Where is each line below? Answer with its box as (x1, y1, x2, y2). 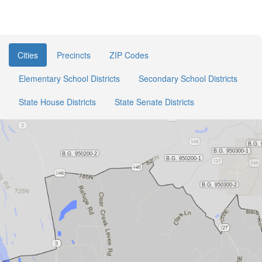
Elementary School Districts (19, 73, 120, 84)
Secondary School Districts (139, 73, 237, 84)
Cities (18, 49, 38, 61)
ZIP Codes (109, 49, 149, 61)
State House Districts (19, 96, 96, 108)
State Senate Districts (115, 96, 194, 108)
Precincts (57, 49, 91, 61)
